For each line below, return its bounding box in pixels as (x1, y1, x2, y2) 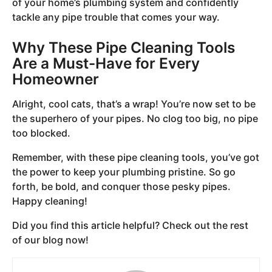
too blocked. (12, 126, 70, 139)
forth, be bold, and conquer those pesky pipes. (12, 180, 231, 193)
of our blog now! (12, 234, 89, 246)
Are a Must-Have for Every (12, 53, 200, 72)
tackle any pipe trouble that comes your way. (12, 11, 220, 24)
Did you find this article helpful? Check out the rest (12, 219, 248, 232)
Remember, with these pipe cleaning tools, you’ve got (12, 151, 259, 164)
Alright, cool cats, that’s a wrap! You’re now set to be (12, 97, 256, 110)
